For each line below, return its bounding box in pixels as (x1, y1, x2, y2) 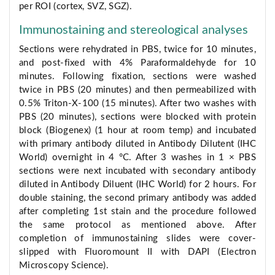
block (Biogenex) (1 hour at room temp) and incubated (19, 126, 256, 136)
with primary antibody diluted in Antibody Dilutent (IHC (19, 139, 256, 149)
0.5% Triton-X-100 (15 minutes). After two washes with (19, 99, 256, 109)
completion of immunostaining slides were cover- (19, 234, 256, 244)
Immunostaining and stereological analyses (19, 24, 248, 37)
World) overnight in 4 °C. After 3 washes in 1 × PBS (19, 153, 256, 163)
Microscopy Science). (19, 261, 109, 271)
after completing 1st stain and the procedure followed (19, 207, 256, 217)
